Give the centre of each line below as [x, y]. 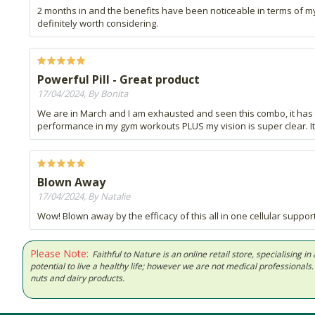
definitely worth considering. [98, 24]
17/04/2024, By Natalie [84, 197]
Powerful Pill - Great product [118, 80]
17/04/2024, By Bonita [83, 94]
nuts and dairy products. [77, 278]
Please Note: [59, 254]
